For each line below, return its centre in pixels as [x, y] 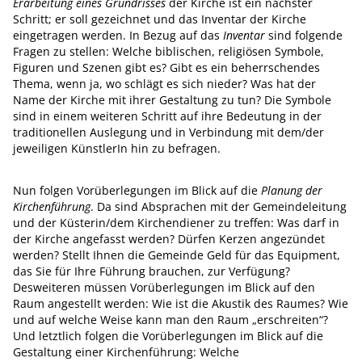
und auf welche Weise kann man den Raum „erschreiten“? [170, 320]
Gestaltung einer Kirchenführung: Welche [126, 352]
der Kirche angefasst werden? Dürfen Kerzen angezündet [169, 239]
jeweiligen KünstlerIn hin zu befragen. [117, 148]
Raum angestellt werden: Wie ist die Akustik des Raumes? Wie [181, 303]
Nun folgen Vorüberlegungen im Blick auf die [137, 190]
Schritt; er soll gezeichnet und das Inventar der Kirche [160, 19]
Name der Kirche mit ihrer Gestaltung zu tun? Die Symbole [172, 100]
